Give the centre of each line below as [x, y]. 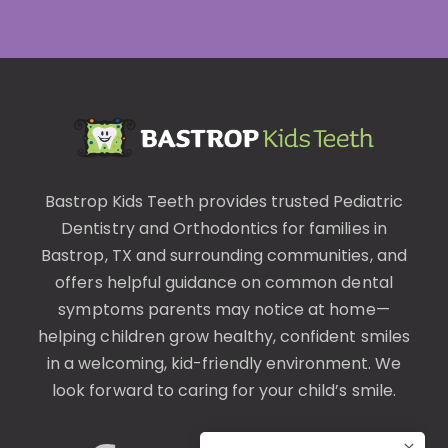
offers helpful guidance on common [198, 282]
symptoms [101, 309]
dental [367, 282]
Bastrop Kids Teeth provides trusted [188, 201]
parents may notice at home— [266, 309]
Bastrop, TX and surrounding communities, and [224, 255]
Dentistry [98, 228]
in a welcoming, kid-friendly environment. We [224, 363]
